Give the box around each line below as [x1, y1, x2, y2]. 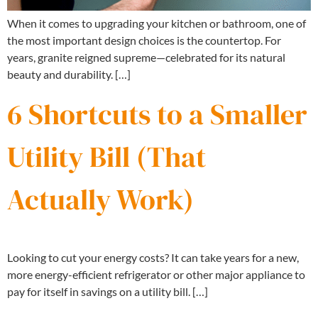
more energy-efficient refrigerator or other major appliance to [7, 268, 305, 282]
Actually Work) [7, 180, 194, 219]
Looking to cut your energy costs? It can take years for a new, [7, 251, 299, 265]
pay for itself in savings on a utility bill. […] [7, 285, 208, 299]
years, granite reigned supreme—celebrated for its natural [7, 50, 285, 64]
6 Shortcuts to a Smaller [7, 95, 307, 134]
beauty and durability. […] [7, 67, 131, 81]
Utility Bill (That [7, 138, 206, 177]
